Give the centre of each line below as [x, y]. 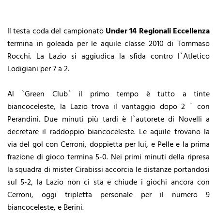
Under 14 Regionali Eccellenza [157, 31]
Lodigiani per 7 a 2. [38, 69]
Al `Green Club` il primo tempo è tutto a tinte [108, 94]
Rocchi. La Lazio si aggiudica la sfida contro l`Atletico [108, 56]
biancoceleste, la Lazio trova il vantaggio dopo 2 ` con [108, 107]
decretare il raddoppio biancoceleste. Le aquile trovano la [108, 132]
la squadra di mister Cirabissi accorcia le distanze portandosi [108, 170]
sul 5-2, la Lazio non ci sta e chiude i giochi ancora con [108, 182]
